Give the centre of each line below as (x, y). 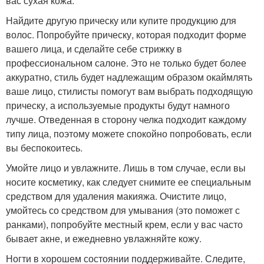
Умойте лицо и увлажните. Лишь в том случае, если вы (126, 168)
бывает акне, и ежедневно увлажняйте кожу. (104, 238)
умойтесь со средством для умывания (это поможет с (123, 210)
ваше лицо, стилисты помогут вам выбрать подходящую (129, 91)
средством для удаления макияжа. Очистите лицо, (116, 196)
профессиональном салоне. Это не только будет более (126, 63)
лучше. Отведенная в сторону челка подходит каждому (126, 119)
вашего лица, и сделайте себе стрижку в (94, 49)
